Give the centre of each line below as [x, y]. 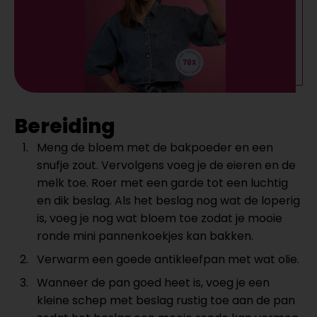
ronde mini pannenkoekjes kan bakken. [145, 236]
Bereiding [65, 126]
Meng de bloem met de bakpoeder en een [155, 147]
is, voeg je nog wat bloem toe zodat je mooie [160, 218]
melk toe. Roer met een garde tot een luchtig [162, 183]
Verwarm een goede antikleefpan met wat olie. [168, 259]
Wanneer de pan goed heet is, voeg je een [153, 282]
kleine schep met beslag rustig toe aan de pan [166, 300]
